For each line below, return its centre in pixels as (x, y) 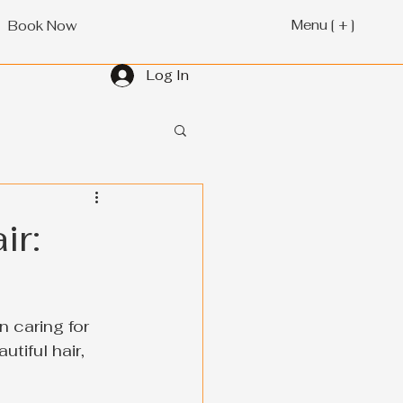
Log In (168, 75)
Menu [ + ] (323, 24)
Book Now (42, 26)
